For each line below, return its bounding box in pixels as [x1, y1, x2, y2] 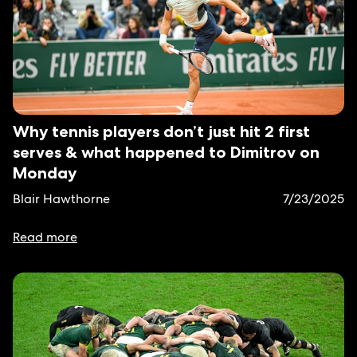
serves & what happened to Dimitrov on [13, 143, 320, 162]
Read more [13, 229, 77, 245]
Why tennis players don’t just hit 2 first [13, 122, 310, 141]
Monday [13, 163, 76, 182]
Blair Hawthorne [13, 190, 110, 207]
